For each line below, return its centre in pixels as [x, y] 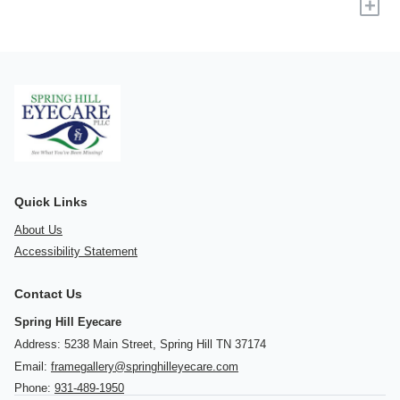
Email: [33, 366]
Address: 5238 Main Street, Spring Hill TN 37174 [140, 344]
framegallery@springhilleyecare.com [145, 366]
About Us [38, 229]
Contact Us [48, 294]
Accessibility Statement [76, 252]
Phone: [34, 388]
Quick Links [51, 201]
